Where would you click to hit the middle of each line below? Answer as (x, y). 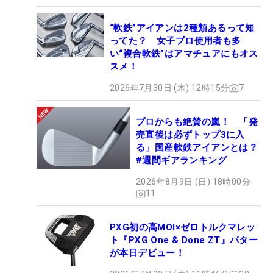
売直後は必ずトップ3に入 (190, 135)
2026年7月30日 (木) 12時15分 (170, 88)
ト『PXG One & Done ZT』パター (184, 240)
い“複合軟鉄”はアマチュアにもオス (184, 54)
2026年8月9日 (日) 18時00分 (193, 182)
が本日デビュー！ (147, 253)
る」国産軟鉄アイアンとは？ (197, 148)
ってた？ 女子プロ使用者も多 (175, 41)
